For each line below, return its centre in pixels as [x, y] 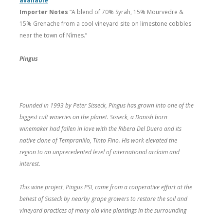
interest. [30, 163]
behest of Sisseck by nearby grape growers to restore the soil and [103, 199]
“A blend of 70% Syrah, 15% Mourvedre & [126, 12]
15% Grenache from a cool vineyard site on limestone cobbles [105, 23]
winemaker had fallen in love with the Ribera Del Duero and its [100, 128]
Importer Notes [44, 12]
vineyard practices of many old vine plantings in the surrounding [103, 210]
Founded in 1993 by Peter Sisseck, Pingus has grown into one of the [107, 105]
